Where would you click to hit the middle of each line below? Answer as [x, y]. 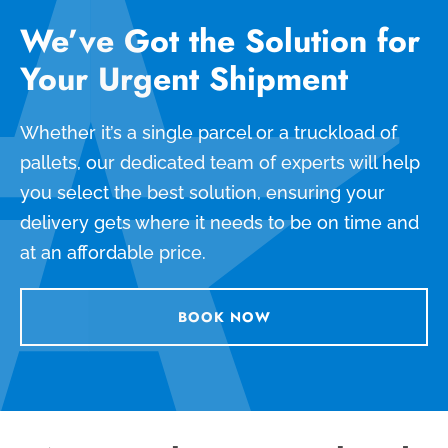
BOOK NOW [224, 316]
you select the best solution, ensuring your [202, 192]
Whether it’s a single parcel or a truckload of [208, 132]
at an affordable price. [113, 252]
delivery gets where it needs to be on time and [219, 222]
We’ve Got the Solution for [220, 40]
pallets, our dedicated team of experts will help [220, 162]
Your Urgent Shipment [184, 78]
